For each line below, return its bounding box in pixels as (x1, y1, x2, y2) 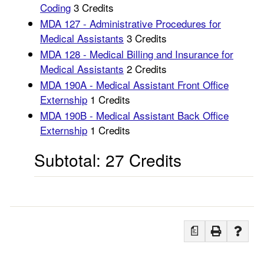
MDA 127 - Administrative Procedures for (40, 16, 221, 31)
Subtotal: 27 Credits (34, 148, 181, 171)
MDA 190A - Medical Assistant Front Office (40, 77, 229, 92)
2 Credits (124, 61, 167, 76)
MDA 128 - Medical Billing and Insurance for (40, 47, 233, 61)
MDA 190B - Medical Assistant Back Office (40, 108, 229, 123)
